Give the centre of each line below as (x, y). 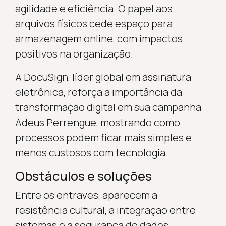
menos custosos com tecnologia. (91, 152)
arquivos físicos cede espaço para (94, 23)
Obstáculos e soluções (83, 176)
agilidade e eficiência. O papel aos (94, 8)
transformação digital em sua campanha (108, 107)
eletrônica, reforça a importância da (98, 92)
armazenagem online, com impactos (99, 38)
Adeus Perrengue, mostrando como (97, 122)
